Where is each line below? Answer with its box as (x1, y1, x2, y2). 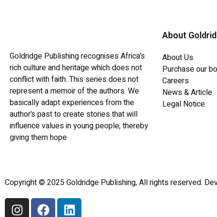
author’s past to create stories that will (10, 108, 138, 121)
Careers (162, 75, 189, 87)
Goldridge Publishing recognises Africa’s (10, 50, 145, 62)
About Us (162, 52, 193, 64)
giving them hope (10, 132, 67, 144)
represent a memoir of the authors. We (10, 85, 139, 97)
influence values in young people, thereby (10, 120, 148, 132)
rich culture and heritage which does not (10, 62, 142, 74)
